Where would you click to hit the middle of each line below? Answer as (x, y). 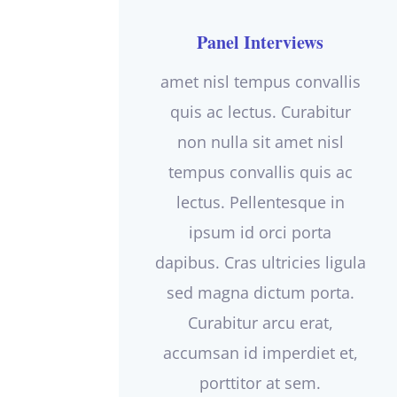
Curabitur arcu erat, (260, 322)
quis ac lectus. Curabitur (260, 111)
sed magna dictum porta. (260, 292)
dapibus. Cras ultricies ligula (260, 262)
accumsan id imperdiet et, (260, 352)
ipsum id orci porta (261, 232)
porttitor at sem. (261, 382)
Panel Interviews (261, 42)
